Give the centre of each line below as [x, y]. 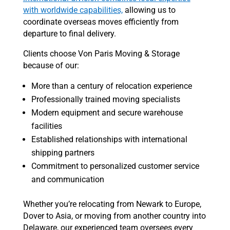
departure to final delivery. [69, 34]
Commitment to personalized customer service [115, 166]
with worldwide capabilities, [73, 10]
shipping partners [63, 153]
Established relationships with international [109, 140]
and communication [68, 180]
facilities [46, 126]
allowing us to [149, 10]
